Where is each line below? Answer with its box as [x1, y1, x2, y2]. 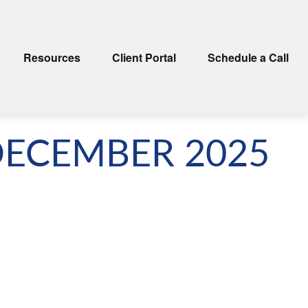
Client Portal [112, 49, 176, 65]
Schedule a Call [208, 49, 289, 65]
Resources [23, 49, 80, 65]
